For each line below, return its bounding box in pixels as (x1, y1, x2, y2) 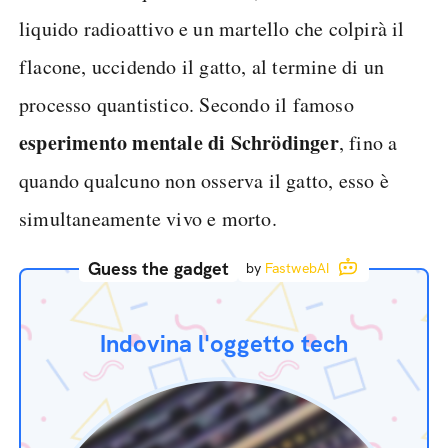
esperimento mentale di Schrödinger (19, 128, 339, 157)
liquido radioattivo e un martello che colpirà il (19, 15, 405, 42)
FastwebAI (264, 259, 330, 277)
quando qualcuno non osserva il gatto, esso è (19, 167, 389, 194)
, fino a (338, 129, 398, 156)
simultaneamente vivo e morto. (19, 205, 277, 232)
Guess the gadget (87, 257, 229, 280)
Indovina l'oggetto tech (100, 328, 348, 359)
